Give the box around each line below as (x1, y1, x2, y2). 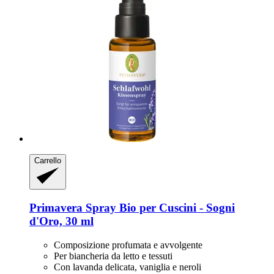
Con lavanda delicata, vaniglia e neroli (54, 261, 201, 272)
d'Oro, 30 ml (29, 215, 94, 228)
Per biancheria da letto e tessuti (54, 250, 172, 261)
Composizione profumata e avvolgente (54, 239, 202, 250)
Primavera (29, 201, 83, 215)
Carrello (34, 156, 61, 165)
